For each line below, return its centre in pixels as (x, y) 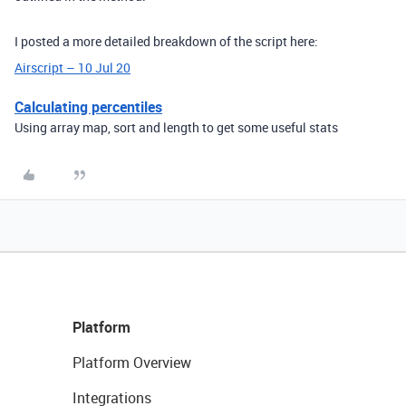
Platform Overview (132, 363)
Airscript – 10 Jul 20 (72, 68)
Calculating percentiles (88, 107)
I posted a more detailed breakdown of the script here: (166, 42)
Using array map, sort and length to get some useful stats (176, 128)
